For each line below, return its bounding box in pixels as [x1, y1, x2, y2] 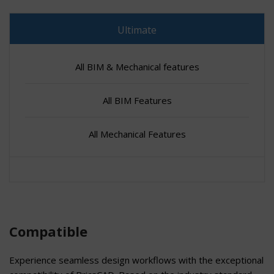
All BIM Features [102, 94, 172, 106]
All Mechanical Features [88, 127, 186, 140]
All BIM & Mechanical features [75, 60, 199, 73]
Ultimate [117, 23, 157, 37]
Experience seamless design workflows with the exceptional [9, 253, 264, 266]
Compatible [9, 221, 87, 240]
